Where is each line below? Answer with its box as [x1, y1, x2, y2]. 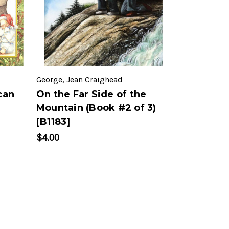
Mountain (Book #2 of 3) [36, 102, 156, 114]
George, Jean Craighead [36, 75, 123, 85]
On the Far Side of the [36, 88, 147, 100]
